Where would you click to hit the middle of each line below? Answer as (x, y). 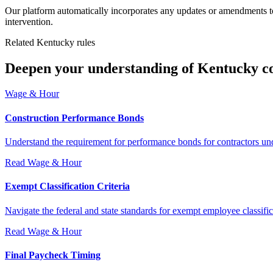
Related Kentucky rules (50, 42)
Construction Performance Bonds (74, 118)
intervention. (29, 21)
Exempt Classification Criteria (67, 186)
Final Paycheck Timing (53, 255)
